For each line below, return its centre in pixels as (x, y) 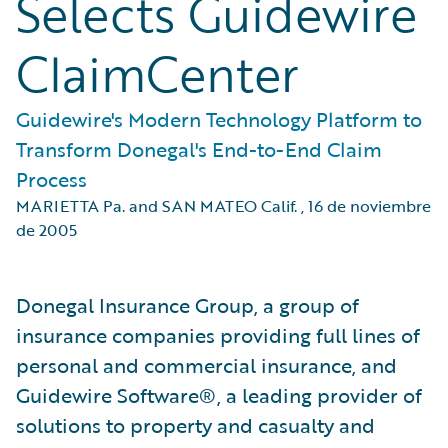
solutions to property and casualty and (195, 425)
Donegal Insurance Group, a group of (187, 305)
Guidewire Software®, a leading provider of (219, 395)
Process (51, 179)
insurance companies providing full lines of (218, 335)
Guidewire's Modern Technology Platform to (219, 119)
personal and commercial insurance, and (206, 365)
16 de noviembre (369, 206)
